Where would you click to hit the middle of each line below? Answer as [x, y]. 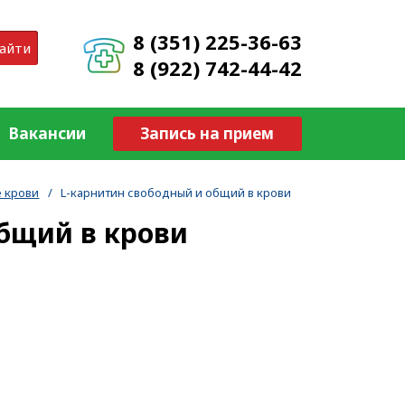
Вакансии [48, 133]
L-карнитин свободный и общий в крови [176, 192]
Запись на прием [207, 134]
